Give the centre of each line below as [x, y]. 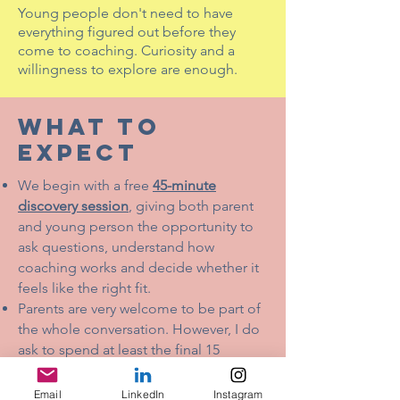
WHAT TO [89, 126]
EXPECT [78, 152]
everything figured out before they [127, 32]
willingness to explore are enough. [128, 69]
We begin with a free [85, 185]
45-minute [184, 185]
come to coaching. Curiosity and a [126, 50]
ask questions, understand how [116, 247]
